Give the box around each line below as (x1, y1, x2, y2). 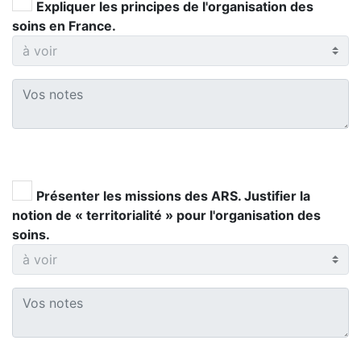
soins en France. (12, 18, 116, 34)
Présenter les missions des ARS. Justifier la (36, 188, 310, 204)
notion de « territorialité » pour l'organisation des (12, 207, 321, 223)
